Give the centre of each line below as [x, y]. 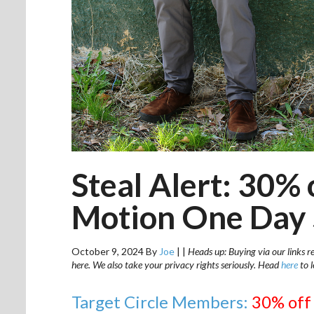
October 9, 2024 [108, 251]
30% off [281, 301]
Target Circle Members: [162, 301]
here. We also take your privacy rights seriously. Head [176, 264]
